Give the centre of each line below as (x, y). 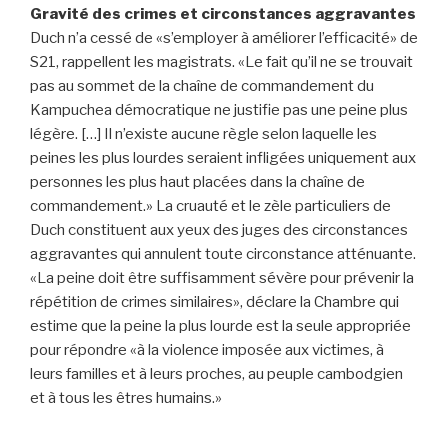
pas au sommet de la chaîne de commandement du (202, 85)
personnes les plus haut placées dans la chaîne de (197, 181)
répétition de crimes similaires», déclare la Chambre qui (214, 301)
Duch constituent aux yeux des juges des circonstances (219, 229)
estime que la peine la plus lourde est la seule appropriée (220, 325)
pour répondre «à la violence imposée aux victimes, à (207, 349)
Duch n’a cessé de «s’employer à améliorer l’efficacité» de (224, 37)
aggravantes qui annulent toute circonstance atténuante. (223, 253)
